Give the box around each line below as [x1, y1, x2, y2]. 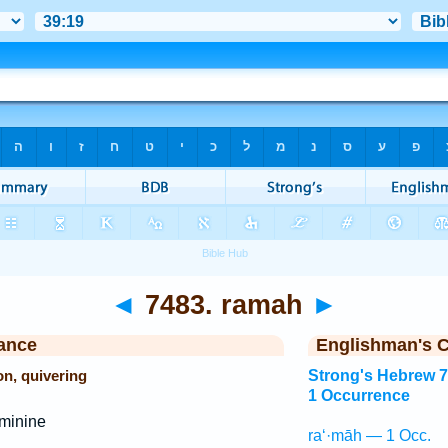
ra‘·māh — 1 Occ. [307, 427, 431, 444]
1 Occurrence [307, 387, 410, 404]
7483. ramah [137, 289, 311, 320]
